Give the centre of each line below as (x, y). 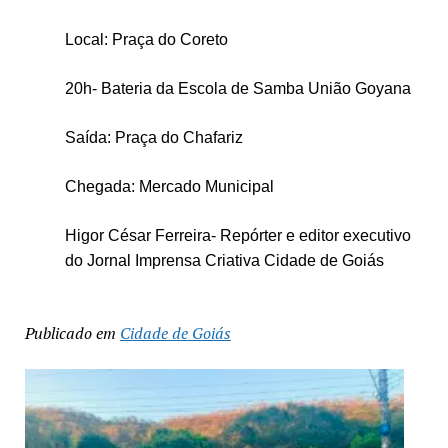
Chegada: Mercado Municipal (169, 186)
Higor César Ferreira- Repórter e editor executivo (237, 235)
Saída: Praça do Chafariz (153, 137)
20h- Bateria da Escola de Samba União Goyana (237, 88)
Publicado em (70, 332)
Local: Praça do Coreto (146, 39)
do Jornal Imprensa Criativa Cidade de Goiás (226, 260)
